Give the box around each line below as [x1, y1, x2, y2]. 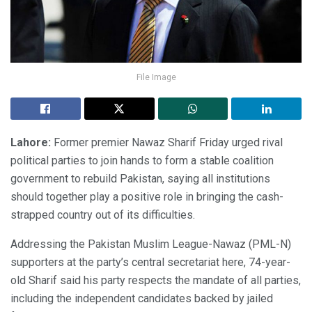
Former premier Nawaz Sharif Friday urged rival [54, 135, 283, 149]
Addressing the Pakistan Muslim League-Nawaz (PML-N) [10, 237, 291, 251]
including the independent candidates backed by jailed [10, 291, 273, 305]
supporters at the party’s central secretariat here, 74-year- [10, 255, 290, 269]
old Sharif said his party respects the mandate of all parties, [10, 273, 301, 287]
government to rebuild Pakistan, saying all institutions [10, 171, 270, 185]
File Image [136, 72, 176, 82]
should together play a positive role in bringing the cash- [10, 189, 283, 203]
